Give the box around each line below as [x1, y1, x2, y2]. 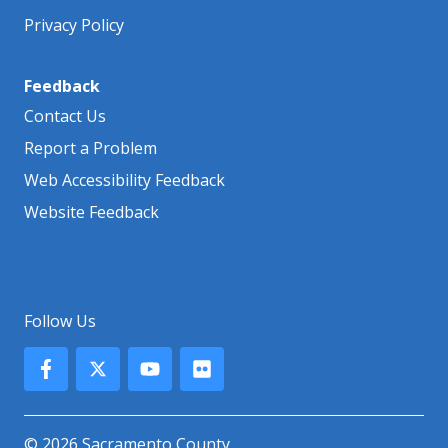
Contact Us [24, 104, 106, 127]
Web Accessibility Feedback [24, 168, 225, 191]
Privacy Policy [24, 13, 124, 36]
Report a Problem [24, 136, 157, 159]
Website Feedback [24, 200, 159, 223]
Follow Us [24, 309, 96, 332]
